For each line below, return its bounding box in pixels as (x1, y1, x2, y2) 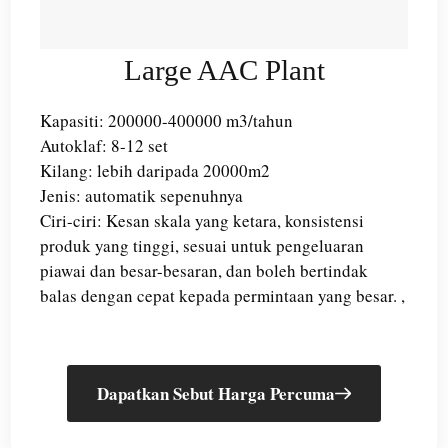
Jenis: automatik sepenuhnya (39, 183, 243, 207)
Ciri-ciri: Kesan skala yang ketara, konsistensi (39, 208, 364, 232)
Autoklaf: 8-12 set (39, 133, 168, 157)
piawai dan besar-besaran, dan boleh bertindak (39, 258, 368, 282)
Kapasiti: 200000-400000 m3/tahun (39, 108, 293, 132)
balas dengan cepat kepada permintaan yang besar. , (39, 283, 405, 307)
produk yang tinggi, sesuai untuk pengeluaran (39, 233, 364, 257)
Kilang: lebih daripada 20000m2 (39, 158, 270, 182)
